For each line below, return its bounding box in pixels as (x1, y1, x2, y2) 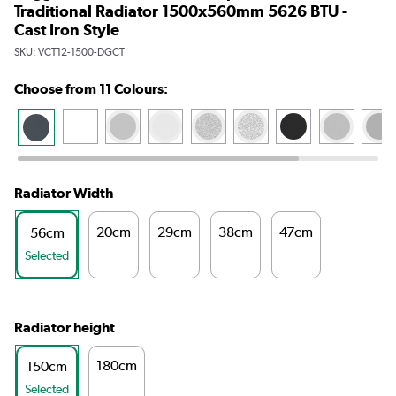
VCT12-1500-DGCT (38, 45, 125, 58)
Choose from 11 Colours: (14, 80, 168, 97)
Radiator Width (14, 185, 113, 202)
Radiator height (14, 318, 115, 336)
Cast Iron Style (14, 19, 119, 39)
